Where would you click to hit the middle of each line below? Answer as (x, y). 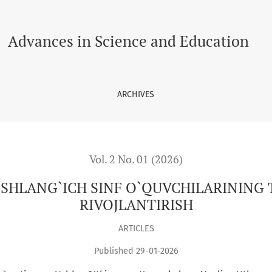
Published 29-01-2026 (136, 251)
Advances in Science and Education (128, 41)
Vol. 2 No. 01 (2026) (136, 159)
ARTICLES (136, 228)
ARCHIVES (135, 94)
